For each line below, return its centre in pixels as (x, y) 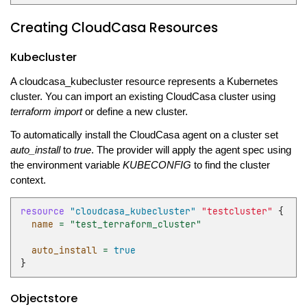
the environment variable (66, 165)
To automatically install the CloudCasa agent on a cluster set (144, 135)
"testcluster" (237, 212)
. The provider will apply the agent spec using (191, 150)
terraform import (46, 111)
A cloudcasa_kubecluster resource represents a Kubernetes (144, 81)
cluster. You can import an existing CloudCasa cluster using (143, 96)
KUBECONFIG (157, 165)
